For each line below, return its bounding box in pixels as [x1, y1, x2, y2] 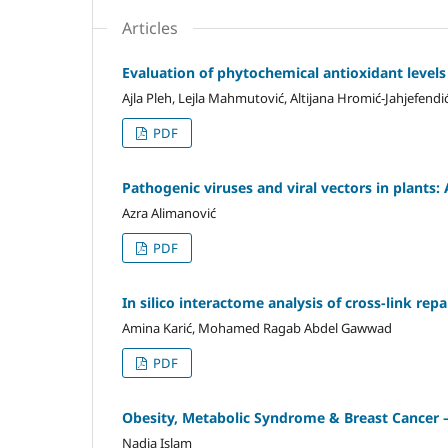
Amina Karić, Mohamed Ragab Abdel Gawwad [122, 318, 392, 337]
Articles [122, 16, 178, 39]
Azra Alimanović [122, 203, 216, 222]
